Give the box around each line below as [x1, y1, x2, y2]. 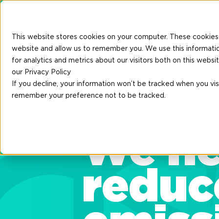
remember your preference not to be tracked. [12, 91, 166, 99]
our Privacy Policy [12, 67, 71, 76]
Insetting [158, 22, 199, 29]
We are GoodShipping [82, 103, 196, 113]
